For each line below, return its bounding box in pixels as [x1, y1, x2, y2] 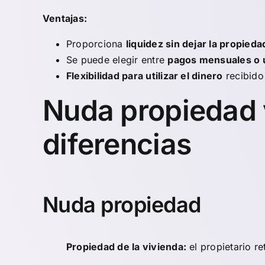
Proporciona [66, 38, 126, 50]
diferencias [43, 127, 192, 162]
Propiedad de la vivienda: [66, 240, 186, 253]
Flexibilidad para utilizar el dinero [66, 70, 223, 82]
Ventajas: [43, 12, 88, 25]
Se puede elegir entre [66, 54, 168, 66]
